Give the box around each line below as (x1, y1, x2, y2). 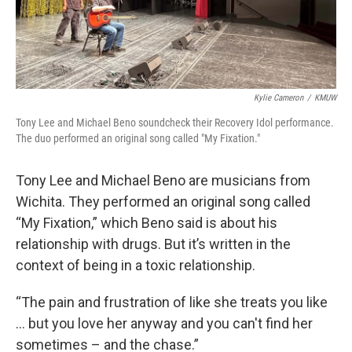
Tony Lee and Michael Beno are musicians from (16, 171, 310, 189)
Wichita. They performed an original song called (16, 192, 310, 210)
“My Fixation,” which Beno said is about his (16, 214, 277, 231)
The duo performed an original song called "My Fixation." (16, 131, 260, 145)
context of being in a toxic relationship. (16, 256, 255, 273)
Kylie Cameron (254, 92, 303, 103)
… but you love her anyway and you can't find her (16, 314, 313, 332)
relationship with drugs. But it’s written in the (16, 235, 291, 252)
